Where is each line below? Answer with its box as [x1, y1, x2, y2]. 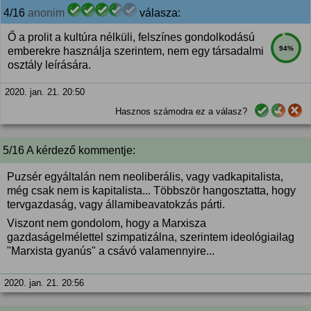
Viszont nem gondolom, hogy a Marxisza [7, 217, 206, 229]
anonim [28, 7, 65, 19]
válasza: [137, 7, 180, 19]
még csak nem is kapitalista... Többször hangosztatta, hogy [7, 185, 296, 196]
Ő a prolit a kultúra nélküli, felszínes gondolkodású [8, 31, 255, 43]
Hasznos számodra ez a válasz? [115, 106, 247, 117]
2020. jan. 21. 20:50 [5, 87, 85, 97]
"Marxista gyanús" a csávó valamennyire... [7, 245, 215, 257]
